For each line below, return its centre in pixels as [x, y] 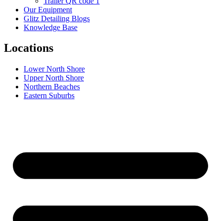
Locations [29, 48]
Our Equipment [48, 9]
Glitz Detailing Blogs [57, 18]
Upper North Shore [54, 78]
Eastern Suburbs [49, 96]
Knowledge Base [51, 27]
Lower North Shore [54, 69]
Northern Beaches [52, 87]
